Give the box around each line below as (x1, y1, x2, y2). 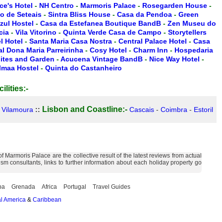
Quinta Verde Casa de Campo (63, 28, 162, 36)
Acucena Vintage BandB (60, 55, 143, 63)
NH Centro (39, 1, 74, 9)
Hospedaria (174, 46, 213, 54)
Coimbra (161, 106, 187, 113)
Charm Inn (133, 46, 168, 54)
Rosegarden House (142, 1, 207, 9)
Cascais (129, 106, 154, 113)
